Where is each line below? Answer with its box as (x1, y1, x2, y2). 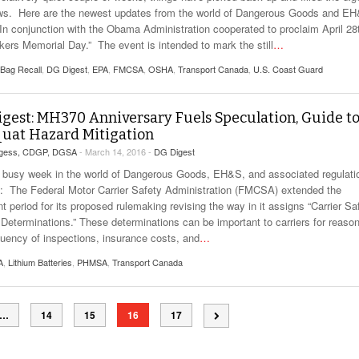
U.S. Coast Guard (253, 63, 323, 76)
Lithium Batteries (8, 256, 72, 269)
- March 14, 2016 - (79, 145, 154, 159)
